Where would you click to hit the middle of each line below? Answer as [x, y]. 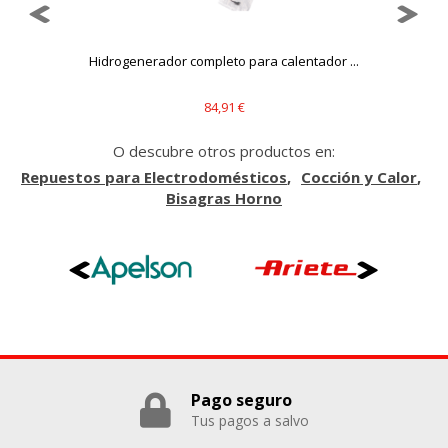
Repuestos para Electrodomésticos [154, 177]
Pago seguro [241, 399]
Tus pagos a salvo [249, 420]
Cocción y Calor [359, 177]
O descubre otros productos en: [224, 151]
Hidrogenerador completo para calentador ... [224, 61]
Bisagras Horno [224, 198]
